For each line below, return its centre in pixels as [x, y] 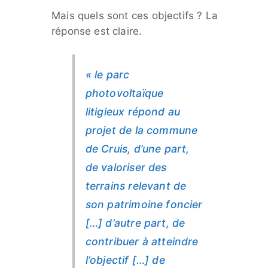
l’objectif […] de [125, 260]
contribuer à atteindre [142, 242]
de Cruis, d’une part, [137, 149]
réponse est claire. [97, 31]
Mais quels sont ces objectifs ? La [135, 16]
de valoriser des [126, 167]
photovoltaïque [124, 93]
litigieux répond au [133, 112]
